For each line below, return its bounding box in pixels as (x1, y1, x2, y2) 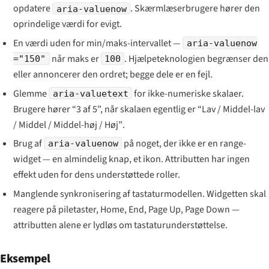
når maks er (49, 52, 101, 65)
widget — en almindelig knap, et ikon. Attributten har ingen (13, 153, 250, 166)
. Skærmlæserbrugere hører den (130, 2, 260, 16)
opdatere (13, 2, 53, 16)
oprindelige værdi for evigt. (13, 17, 122, 31)
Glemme (13, 86, 49, 100)
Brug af (13, 137, 44, 151)
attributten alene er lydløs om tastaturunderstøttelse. (13, 218, 228, 232)
